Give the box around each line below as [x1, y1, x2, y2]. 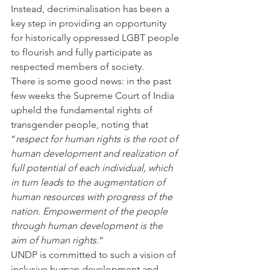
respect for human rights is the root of [16, 133, 180, 145]
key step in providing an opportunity [11, 17, 169, 29]
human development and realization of [11, 148, 180, 159]
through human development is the [11, 220, 165, 231]
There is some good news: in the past [11, 75, 174, 87]
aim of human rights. [11, 234, 99, 246]
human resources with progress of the [11, 191, 175, 202]
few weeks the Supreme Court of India [11, 90, 177, 101]
